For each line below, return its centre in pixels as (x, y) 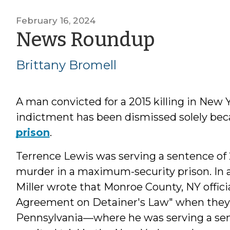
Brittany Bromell (66, 65)
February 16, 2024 (55, 20)
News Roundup (85, 39)
